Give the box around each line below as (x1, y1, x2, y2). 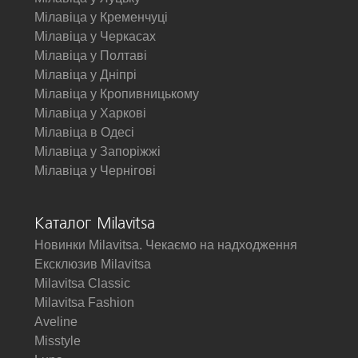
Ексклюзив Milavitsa (34, 257, 151, 271)
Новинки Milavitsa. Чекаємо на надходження (34, 238, 297, 252)
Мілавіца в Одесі (34, 125, 134, 139)
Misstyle (34, 334, 81, 348)
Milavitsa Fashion (34, 296, 134, 309)
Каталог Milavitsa (34, 217, 155, 232)
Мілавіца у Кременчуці (34, 10, 168, 24)
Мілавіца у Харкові (34, 106, 146, 120)
